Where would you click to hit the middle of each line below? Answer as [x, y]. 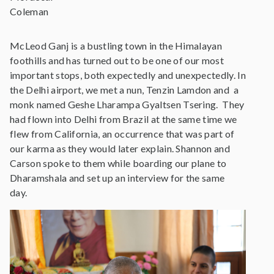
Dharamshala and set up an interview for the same [117, 178]
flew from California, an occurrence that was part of [122, 134]
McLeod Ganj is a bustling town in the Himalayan [116, 46]
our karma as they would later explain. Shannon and [120, 149]
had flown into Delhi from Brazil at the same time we [124, 119]
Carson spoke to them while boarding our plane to [118, 163]
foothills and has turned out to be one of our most [117, 61]
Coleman [29, 12]
